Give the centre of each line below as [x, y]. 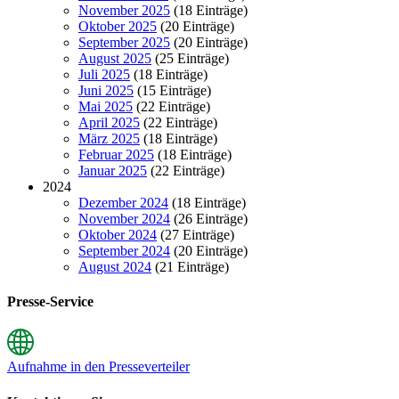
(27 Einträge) [195, 234]
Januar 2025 [113, 170]
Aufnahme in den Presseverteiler [98, 367]
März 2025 [109, 138]
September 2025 [124, 42]
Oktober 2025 [118, 26]
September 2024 [124, 250]
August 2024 [115, 266]
